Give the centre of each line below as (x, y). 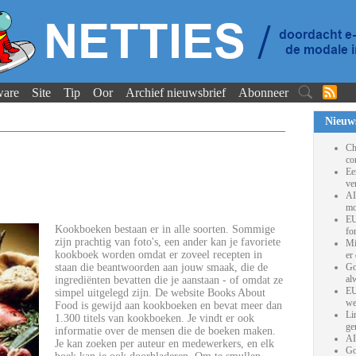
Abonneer (263, 93)
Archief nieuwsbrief (176, 93)
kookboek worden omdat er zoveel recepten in (159, 255)
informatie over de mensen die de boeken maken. (165, 331)
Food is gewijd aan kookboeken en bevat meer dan (168, 306)
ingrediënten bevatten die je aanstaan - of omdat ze (169, 280)
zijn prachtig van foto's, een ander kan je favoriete (168, 242)
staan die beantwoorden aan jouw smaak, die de (161, 267)
